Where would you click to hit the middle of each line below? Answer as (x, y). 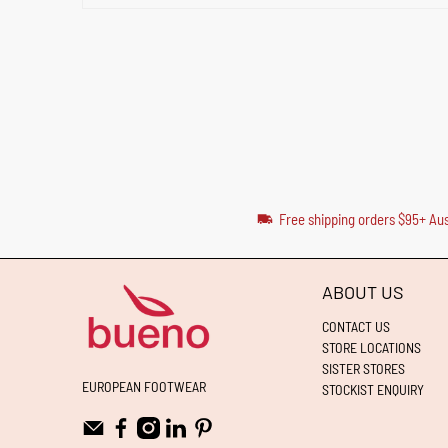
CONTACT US (356, 326)
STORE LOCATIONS (371, 347)
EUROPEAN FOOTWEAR (144, 386)
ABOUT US (363, 291)
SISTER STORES (363, 368)
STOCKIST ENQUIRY (373, 389)
